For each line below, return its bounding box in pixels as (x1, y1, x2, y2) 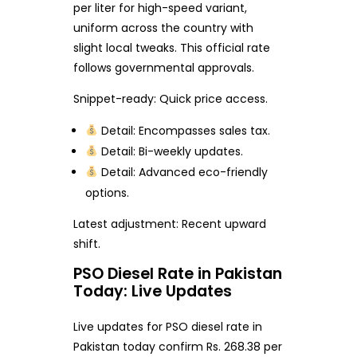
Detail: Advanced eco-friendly (98, 164, 269, 181)
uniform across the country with (73, 20, 253, 37)
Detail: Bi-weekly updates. (98, 143, 244, 160)
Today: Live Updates (73, 280, 232, 303)
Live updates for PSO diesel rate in (73, 319, 262, 335)
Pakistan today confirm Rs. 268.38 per (73, 339, 282, 355)
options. (85, 185, 130, 202)
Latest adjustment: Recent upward (73, 216, 266, 233)
